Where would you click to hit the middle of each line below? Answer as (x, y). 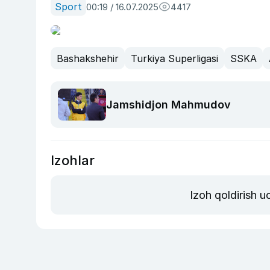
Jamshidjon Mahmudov (168, 105)
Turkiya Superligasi (174, 58)
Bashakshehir (88, 58)
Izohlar (73, 161)
